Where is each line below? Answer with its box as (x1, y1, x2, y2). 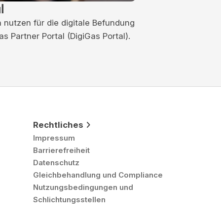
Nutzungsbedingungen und (33, 182, 133, 192)
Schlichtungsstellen (33, 194, 106, 204)
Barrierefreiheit (33, 145, 90, 155)
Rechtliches (33, 119, 83, 130)
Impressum (33, 133, 75, 143)
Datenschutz (33, 157, 79, 167)
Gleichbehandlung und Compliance (33, 170, 163, 180)
